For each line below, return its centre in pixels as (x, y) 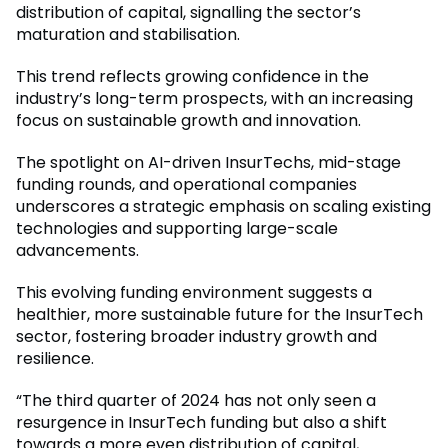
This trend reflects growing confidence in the (192, 77)
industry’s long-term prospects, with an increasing (214, 99)
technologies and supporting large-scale (177, 229)
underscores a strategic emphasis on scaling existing (223, 207)
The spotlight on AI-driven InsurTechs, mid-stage (208, 163)
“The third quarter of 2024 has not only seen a (196, 401)
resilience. (55, 359)
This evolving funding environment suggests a (194, 293)
